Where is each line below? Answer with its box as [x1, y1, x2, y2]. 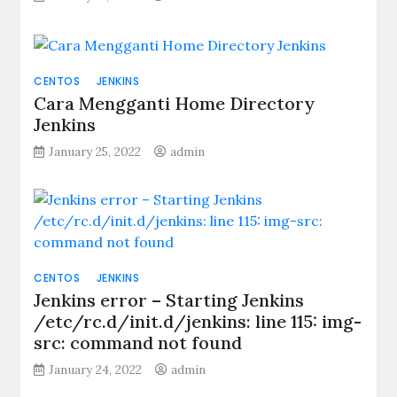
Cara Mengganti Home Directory [34, 92, 315, 114]
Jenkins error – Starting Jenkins [34, 289, 305, 311]
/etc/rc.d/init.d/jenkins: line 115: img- [34, 310, 362, 332]
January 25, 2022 [49, 144, 142, 160]
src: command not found [34, 331, 243, 354]
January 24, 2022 [49, 362, 143, 378]
